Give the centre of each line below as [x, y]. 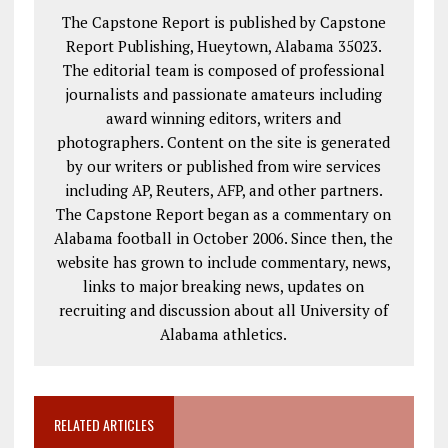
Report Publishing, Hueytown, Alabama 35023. [223, 45]
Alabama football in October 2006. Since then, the [224, 237]
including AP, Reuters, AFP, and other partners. [223, 189]
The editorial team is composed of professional [223, 69]
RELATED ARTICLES [103, 424]
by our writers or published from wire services [223, 165]
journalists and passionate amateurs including [224, 93]
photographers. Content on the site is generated [224, 141]
